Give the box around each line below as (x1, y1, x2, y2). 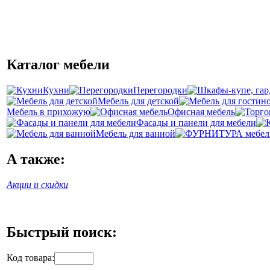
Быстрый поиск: (7, 224, 117, 240)
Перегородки (133, 84, 187, 95)
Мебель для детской (98, 95, 179, 106)
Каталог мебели (7, 56, 110, 72)
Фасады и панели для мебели (136, 117, 256, 128)
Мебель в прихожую (7, 106, 90, 117)
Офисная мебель (168, 106, 235, 117)
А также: (7, 151, 65, 167)
